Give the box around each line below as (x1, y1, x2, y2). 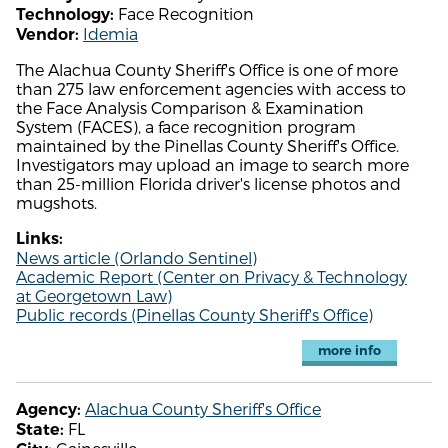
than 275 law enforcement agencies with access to (16, 78, 406, 98)
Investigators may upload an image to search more (16, 154, 409, 174)
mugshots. (16, 192, 97, 212)
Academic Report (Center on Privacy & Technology (16, 266, 407, 286)
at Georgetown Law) (16, 285, 172, 305)
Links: (16, 228, 63, 248)
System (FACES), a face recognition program (16, 116, 356, 136)
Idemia (83, 23, 138, 43)
